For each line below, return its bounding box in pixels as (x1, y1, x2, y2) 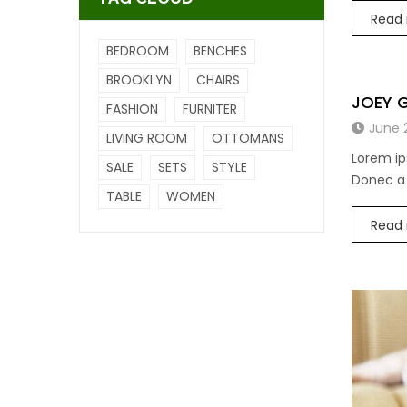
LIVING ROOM (106, 129, 187, 147)
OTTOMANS (212, 129, 284, 147)
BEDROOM (106, 42, 169, 60)
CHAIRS (196, 71, 240, 89)
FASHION (106, 100, 158, 118)
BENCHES (194, 42, 247, 60)
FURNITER (183, 100, 237, 118)
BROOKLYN (106, 71, 172, 89)
